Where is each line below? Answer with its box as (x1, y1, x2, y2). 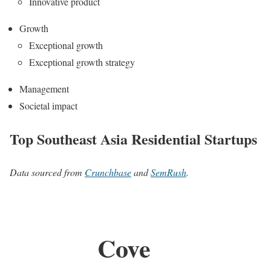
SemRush (151, 165, 186, 178)
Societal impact (19, 99, 77, 112)
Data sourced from (10, 165, 85, 178)
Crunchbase (85, 165, 131, 178)
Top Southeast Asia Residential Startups (10, 128, 257, 149)
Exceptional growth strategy (29, 55, 135, 68)
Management (19, 82, 69, 95)
